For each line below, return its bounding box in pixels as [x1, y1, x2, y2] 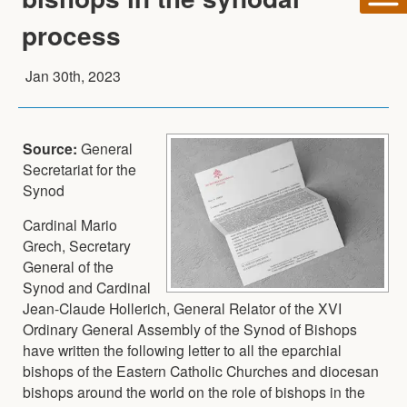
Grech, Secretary [23, 234, 131, 255]
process [22, 15, 121, 54]
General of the [23, 255, 114, 276]
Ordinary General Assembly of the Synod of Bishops [23, 318, 357, 339]
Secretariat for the [23, 158, 136, 179]
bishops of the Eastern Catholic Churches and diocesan [23, 360, 379, 381]
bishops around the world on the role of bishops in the [23, 381, 365, 402]
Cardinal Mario [23, 213, 117, 234]
